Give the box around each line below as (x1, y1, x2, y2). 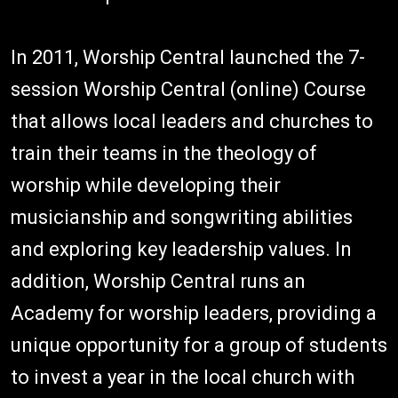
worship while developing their (11, 174, 281, 196)
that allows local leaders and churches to (11, 110, 373, 132)
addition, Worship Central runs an (11, 270, 306, 292)
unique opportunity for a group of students (11, 334, 387, 356)
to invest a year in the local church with (11, 366, 354, 388)
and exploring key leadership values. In (11, 238, 352, 260)
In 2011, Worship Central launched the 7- (11, 46, 365, 68)
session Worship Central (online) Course (11, 78, 366, 100)
